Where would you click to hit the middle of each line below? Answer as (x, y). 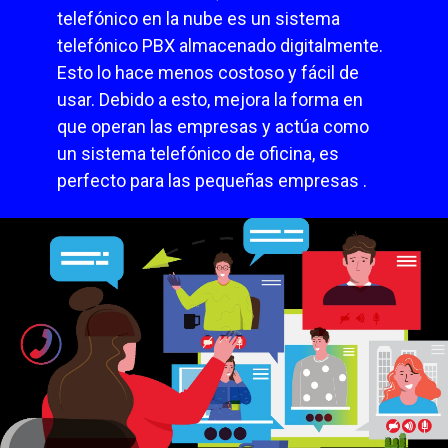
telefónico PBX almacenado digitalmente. (220, 45)
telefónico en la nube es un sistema (199, 18)
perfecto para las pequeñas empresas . (212, 180)
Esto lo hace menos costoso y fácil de (208, 72)
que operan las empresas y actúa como (213, 126)
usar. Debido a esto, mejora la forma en (210, 99)
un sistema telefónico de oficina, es (198, 153)
